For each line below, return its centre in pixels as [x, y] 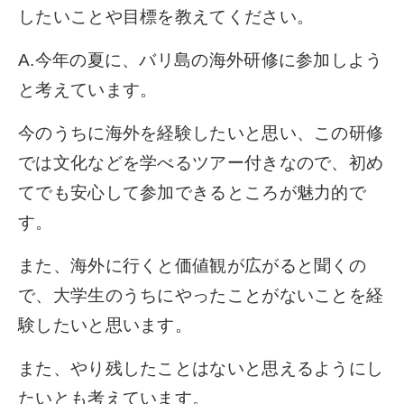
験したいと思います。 [105, 325]
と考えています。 [88, 89]
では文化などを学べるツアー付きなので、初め [201, 162]
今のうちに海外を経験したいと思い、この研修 [201, 133]
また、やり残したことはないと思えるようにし [201, 368]
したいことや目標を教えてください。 [166, 16]
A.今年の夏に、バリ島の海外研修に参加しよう [201, 60]
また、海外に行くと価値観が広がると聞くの [192, 265]
